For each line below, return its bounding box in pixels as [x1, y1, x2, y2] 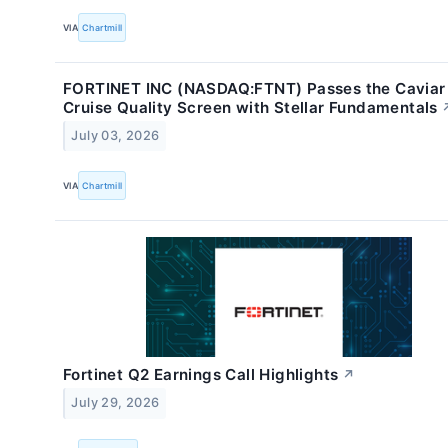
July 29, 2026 [71, 395, 160, 411]
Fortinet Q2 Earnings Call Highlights [63, 365, 339, 385]
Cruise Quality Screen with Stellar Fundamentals [63, 98, 438, 118]
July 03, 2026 [71, 128, 160, 144]
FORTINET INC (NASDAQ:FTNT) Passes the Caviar [63, 79, 446, 99]
